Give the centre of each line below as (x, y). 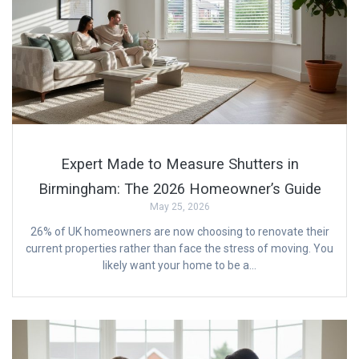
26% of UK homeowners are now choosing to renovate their (179, 232)
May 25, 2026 (179, 207)
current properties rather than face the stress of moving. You (179, 249)
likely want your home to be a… (179, 266)
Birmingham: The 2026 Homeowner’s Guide (179, 189)
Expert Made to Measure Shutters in (179, 164)
